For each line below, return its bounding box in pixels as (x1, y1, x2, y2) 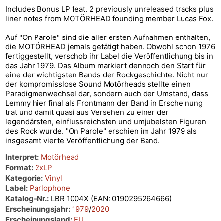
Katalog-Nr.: (5, 194, 49, 204)
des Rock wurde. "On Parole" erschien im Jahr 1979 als (5, 126, 197, 136)
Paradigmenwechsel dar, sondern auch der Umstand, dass (5, 89, 208, 99)
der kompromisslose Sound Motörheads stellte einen (5, 79, 191, 89)
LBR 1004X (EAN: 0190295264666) (49, 194, 172, 204)
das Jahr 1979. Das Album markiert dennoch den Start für (5, 61, 206, 71)
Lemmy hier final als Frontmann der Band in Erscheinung (5, 98, 203, 108)
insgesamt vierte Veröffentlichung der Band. (5, 136, 160, 146)
